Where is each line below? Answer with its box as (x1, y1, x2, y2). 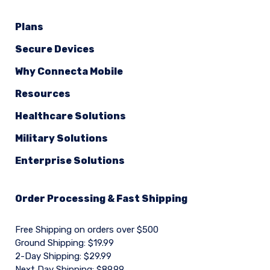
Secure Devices (15, 43, 95, 55)
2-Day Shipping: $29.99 (15, 251, 111, 262)
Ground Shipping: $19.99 (15, 237, 114, 248)
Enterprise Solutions (15, 155, 125, 166)
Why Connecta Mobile (15, 66, 123, 77)
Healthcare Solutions (15, 110, 126, 122)
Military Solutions (15, 133, 108, 144)
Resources (15, 88, 71, 99)
